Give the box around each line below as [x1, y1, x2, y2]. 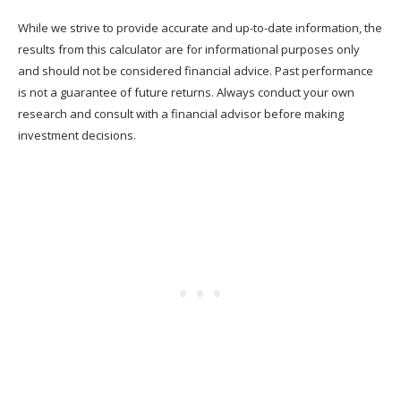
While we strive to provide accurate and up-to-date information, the [18, 19, 382, 36]
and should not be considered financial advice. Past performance [18, 62, 373, 79]
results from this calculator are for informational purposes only [18, 40, 360, 57]
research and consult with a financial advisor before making [18, 105, 344, 122]
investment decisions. [18, 126, 136, 143]
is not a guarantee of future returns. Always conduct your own [18, 83, 354, 100]
